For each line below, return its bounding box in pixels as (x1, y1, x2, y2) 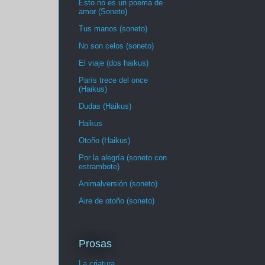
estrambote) (79, 162, 119, 172)
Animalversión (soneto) (79, 179, 157, 189)
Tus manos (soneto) (79, 24, 147, 34)
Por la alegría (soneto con (79, 153, 167, 163)
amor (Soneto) (79, 7, 127, 17)
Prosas (79, 237, 112, 250)
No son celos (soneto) (79, 41, 154, 51)
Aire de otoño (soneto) (79, 196, 154, 206)
